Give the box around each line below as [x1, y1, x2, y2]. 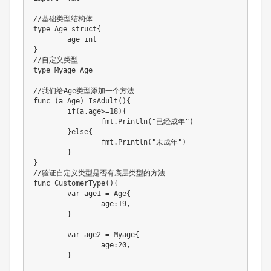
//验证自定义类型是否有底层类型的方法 [33, 169, 165, 178]
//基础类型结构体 [33, 15, 93, 24]
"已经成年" [152, 117, 189, 126]
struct [71, 25, 97, 34]
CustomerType [54, 179, 105, 188]
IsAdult [88, 97, 118, 106]
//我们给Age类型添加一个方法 [33, 87, 134, 96]
